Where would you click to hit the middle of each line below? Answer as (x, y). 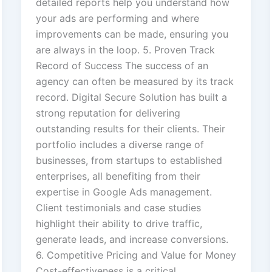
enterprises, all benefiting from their (118, 176)
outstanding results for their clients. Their (130, 129)
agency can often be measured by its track (134, 82)
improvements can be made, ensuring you (132, 34)
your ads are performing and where (117, 19)
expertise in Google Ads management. (124, 192)
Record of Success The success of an (122, 66)
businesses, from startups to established (129, 161)
